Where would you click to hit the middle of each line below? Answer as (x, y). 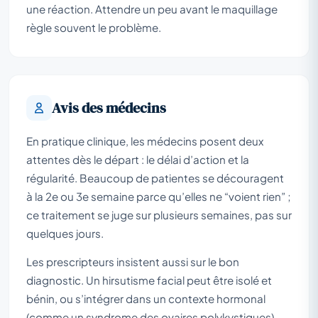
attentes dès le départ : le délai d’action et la (138, 159)
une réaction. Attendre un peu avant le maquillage (152, 9)
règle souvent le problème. (94, 27)
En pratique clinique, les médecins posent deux (145, 141)
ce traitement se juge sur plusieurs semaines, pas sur (159, 214)
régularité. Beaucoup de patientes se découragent (155, 177)
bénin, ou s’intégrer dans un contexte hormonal (146, 298)
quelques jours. (65, 233)
